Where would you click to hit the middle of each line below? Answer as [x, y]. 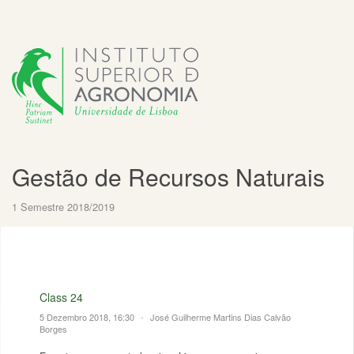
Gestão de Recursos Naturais [168, 177]
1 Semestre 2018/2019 [63, 207]
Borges [53, 329]
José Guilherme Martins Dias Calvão [220, 317]
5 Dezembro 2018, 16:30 [88, 317]
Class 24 [61, 297]
